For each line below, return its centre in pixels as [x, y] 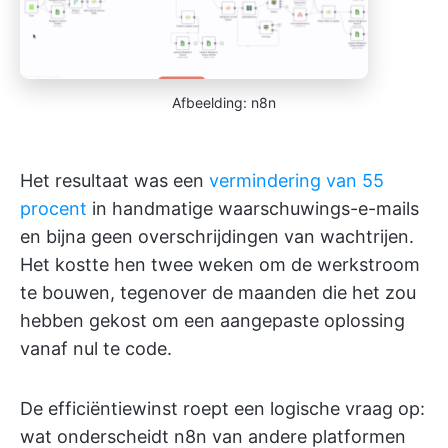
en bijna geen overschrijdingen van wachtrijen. [217, 236]
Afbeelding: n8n [224, 102]
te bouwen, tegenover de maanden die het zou [218, 292]
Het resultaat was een [114, 180]
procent [53, 208]
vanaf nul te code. [96, 348]
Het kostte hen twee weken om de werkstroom [220, 264]
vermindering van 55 [296, 180]
